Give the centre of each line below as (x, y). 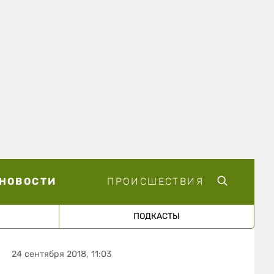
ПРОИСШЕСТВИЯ (155, 181)
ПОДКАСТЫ (156, 216)
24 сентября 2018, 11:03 (62, 254)
